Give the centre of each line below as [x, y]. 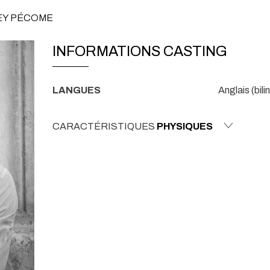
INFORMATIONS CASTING [140, 52]
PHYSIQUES [185, 126]
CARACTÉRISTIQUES [105, 126]
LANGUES [77, 90]
